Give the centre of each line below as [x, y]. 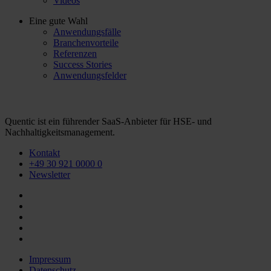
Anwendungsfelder [90, 76]
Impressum [50, 260]
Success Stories [83, 65]
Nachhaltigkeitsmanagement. [60, 132]
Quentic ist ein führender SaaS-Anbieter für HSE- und [108, 122]
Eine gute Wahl [58, 21]
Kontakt [44, 153]
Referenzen [75, 54]
